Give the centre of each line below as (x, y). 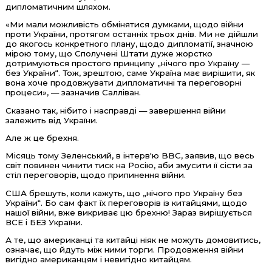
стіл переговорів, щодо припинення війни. (95, 175)
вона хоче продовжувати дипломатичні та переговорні (123, 83)
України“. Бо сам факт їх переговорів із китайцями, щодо (126, 202)
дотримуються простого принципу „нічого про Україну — (127, 63)
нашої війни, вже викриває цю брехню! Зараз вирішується (128, 212)
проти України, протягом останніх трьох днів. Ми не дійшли (131, 34)
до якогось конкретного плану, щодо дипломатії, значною (129, 44)
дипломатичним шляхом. (58, 6)
